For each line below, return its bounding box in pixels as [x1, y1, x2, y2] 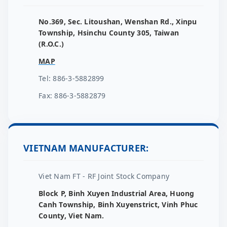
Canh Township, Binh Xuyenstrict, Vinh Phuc [39, 200, 198, 210]
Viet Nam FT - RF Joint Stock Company [39, 171, 169, 181]
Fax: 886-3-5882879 [39, 91, 106, 101]
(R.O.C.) [39, 39, 64, 49]
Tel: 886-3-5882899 [39, 73, 104, 84]
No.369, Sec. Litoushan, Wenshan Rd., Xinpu [39, 17, 197, 27]
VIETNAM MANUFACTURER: [23, 142, 149, 155]
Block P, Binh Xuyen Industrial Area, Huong [39, 188, 195, 199]
